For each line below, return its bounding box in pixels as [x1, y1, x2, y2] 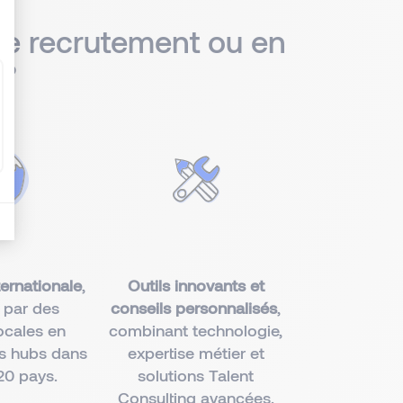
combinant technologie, [109, 320, 283, 340]
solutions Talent [138, 365, 255, 385]
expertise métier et [127, 343, 264, 363]
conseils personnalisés [111, 298, 278, 318]
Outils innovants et [127, 275, 264, 295]
